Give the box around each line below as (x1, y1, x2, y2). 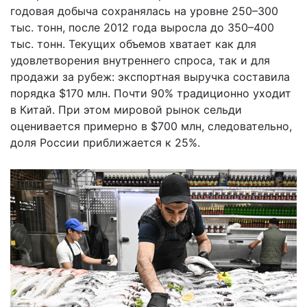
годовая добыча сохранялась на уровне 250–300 (10, 3, 278, 18)
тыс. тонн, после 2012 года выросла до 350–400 (10, 20, 274, 34)
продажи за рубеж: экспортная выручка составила (10, 69, 290, 84)
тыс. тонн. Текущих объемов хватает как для (10, 36, 256, 51)
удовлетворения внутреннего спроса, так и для (10, 53, 270, 67)
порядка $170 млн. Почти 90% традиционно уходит (10, 86, 291, 100)
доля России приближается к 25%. (10, 135, 200, 149)
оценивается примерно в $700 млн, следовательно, (10, 119, 292, 133)
